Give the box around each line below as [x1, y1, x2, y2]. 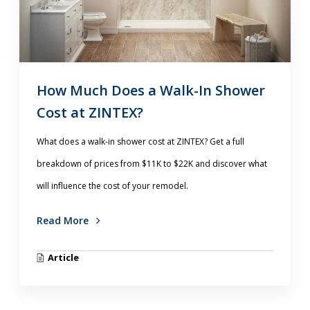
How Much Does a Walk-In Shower [37, 81, 266, 100]
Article [48, 251, 80, 264]
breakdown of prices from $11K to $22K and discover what [37, 158, 268, 170]
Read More [37, 214, 92, 228]
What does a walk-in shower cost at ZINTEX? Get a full [37, 136, 245, 148]
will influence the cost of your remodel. [37, 180, 189, 192]
